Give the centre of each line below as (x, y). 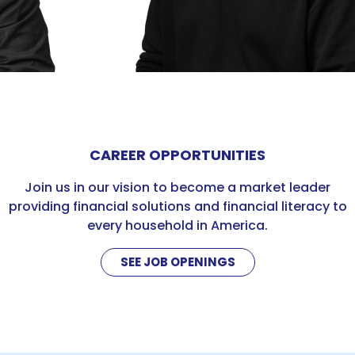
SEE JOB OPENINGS (177, 262)
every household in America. (177, 225)
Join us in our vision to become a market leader (177, 187)
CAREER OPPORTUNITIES (177, 155)
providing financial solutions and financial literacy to (177, 206)
